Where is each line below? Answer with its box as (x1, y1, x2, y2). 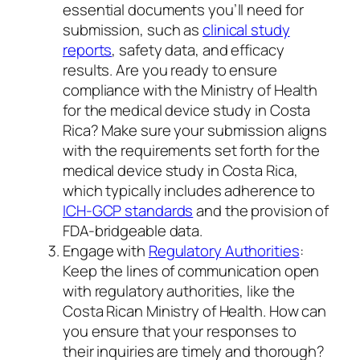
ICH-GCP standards (63, 199, 194, 221)
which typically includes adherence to (63, 179, 316, 201)
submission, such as (63, 18, 202, 40)
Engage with (63, 239, 149, 261)
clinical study (202, 18, 290, 40)
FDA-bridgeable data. (63, 219, 202, 241)
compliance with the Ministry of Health (63, 79, 318, 100)
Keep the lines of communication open (63, 260, 320, 281)
